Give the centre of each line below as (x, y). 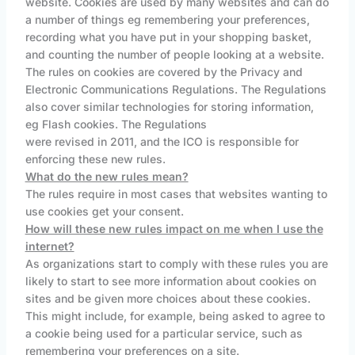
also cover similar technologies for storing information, (169, 107)
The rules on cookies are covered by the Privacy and (164, 72)
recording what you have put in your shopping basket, (168, 37)
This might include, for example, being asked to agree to (175, 316)
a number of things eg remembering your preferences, (167, 20)
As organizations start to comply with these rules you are (176, 264)
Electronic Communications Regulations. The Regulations (176, 90)
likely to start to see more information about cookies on (170, 281)
